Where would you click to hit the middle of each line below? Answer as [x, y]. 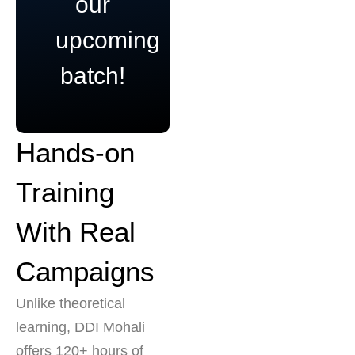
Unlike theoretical [71, 303]
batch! [93, 75]
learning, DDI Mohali [80, 327]
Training [65, 192]
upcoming [108, 40]
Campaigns [85, 271]
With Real [76, 231]
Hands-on [75, 152]
